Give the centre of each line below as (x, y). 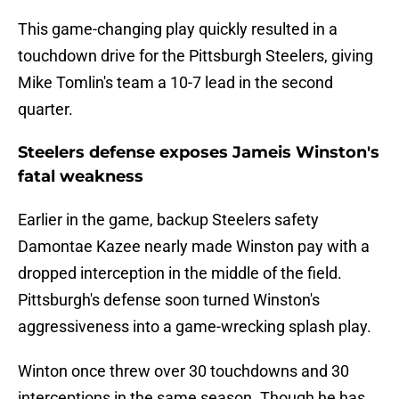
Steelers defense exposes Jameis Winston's (199, 153)
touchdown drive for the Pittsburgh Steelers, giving (195, 56)
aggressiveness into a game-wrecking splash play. (195, 327)
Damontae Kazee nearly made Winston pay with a (194, 247)
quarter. (45, 110)
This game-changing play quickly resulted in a (178, 29)
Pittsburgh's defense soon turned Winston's (169, 300)
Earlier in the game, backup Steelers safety (168, 220)
